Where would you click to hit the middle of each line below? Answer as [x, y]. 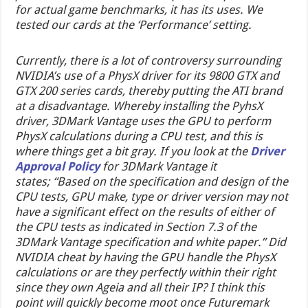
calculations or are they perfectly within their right [146, 272]
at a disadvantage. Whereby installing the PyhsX [139, 106]
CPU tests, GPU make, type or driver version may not [152, 196]
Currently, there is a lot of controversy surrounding [148, 60]
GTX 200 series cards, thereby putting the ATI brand [149, 90]
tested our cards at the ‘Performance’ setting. [134, 24]
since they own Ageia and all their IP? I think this [140, 287]
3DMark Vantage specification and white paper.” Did [151, 242]
